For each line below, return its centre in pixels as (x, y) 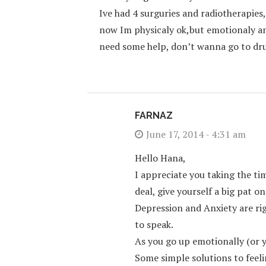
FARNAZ (154, 115)
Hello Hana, (160, 158)
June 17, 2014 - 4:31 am (196, 134)
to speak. (154, 224)
